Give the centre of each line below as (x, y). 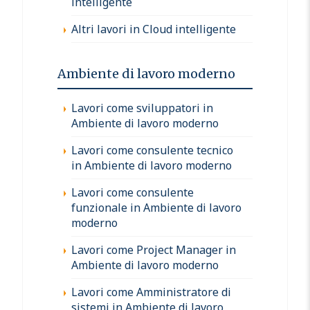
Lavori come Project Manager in (154, 249)
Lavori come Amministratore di (151, 292)
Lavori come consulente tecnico (152, 150)
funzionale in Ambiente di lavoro (156, 207)
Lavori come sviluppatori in (142, 108)
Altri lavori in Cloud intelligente (154, 29)
